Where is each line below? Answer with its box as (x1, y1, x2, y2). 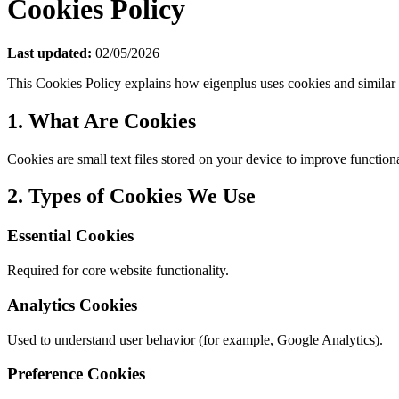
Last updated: (7, 45, 92, 61)
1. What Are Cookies (7, 109, 196, 133)
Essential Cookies (7, 226, 134, 246)
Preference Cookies (7, 364, 145, 384)
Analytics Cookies (7, 295, 137, 314)
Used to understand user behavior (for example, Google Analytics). (7, 331, 383, 347)
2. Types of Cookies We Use (7, 184, 256, 208)
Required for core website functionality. (7, 263, 229, 279)
